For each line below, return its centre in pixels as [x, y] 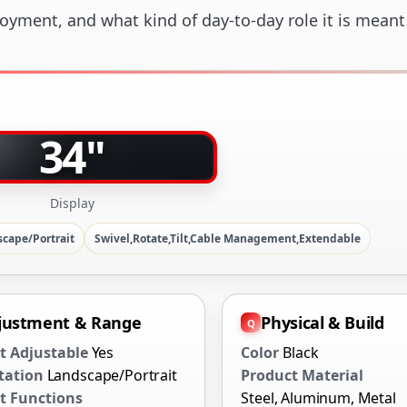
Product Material [303, 376]
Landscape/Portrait [112, 376]
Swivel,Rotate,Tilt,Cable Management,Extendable [228, 239]
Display [72, 203]
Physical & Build [323, 323]
